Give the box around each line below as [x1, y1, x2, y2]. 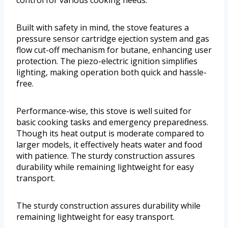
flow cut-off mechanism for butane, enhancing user [16, 44, 212, 55]
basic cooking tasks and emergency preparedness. [16, 116, 208, 128]
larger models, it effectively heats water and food [16, 138, 202, 150]
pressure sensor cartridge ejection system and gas [16, 33, 209, 44]
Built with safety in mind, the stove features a [16, 21, 189, 33]
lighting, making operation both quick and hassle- [16, 66, 207, 78]
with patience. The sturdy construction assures [16, 150, 195, 161]
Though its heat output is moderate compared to [16, 127, 204, 139]
